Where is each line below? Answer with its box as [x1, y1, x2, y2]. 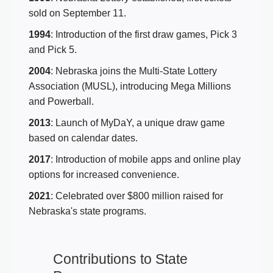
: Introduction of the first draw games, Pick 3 [51, 29, 237, 40]
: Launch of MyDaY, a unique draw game [51, 117, 225, 128]
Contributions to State [53, 250, 188, 267]
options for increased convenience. [29, 169, 179, 180]
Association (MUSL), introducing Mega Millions [29, 80, 231, 91]
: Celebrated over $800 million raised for [51, 190, 223, 201]
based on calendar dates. [29, 132, 138, 143]
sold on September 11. [29, 7, 126, 18]
